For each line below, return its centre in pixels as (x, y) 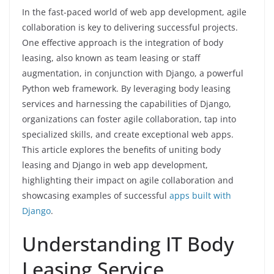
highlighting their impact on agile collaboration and (128, 180)
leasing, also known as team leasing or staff (111, 58)
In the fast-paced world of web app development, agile (134, 12)
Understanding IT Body (128, 244)
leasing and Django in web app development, (115, 165)
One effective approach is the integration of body (123, 43)
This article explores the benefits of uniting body (121, 150)
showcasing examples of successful (96, 196)
